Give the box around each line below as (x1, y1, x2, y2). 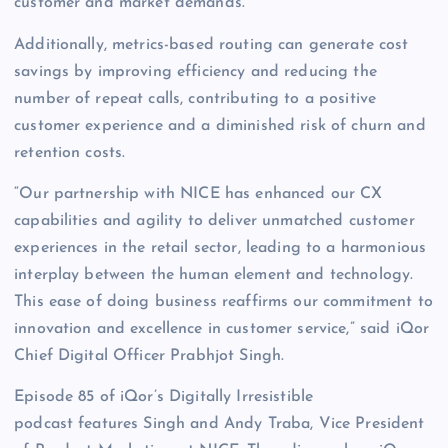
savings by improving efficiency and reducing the (14, 63, 377, 80)
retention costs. (14, 144, 126, 161)
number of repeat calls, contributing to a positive (14, 90, 377, 107)
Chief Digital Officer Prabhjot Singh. (14, 347, 285, 364)
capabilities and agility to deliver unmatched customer (14, 212, 415, 229)
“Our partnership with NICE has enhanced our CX (14, 185, 383, 202)
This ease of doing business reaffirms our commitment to (14, 293, 433, 310)
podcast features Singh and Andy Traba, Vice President (14, 415, 425, 432)
